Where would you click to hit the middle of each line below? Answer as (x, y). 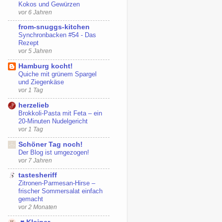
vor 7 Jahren (35, 160)
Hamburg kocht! (46, 66)
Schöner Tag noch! (51, 144)
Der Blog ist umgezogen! (54, 152)
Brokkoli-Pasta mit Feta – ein (60, 113)
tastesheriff (38, 175)
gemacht (31, 199)
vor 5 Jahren (35, 51)
